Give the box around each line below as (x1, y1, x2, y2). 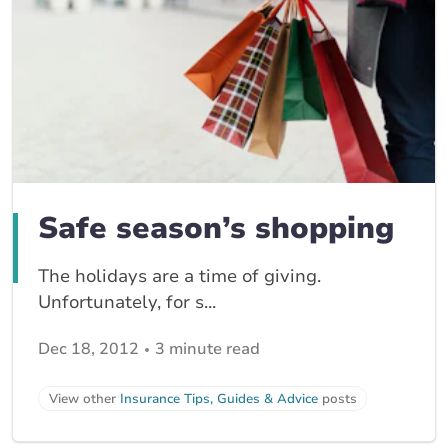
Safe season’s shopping (38, 208, 394, 250)
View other (49, 389, 120, 408)
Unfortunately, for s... (38, 290, 216, 315)
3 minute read (155, 338, 260, 361)
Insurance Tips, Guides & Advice (120, 389, 318, 408)
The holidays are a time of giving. (38, 264, 321, 289)
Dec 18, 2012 (38, 338, 139, 361)
